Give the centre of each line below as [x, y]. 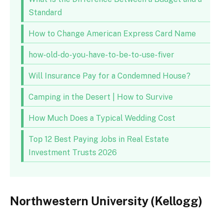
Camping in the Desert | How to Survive [100, 97]
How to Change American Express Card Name [112, 34]
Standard [45, 13]
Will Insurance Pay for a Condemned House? [109, 76]
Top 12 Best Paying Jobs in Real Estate [98, 139]
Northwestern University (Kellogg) [106, 201]
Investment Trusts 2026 [72, 153]
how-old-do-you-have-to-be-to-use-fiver [101, 55]
